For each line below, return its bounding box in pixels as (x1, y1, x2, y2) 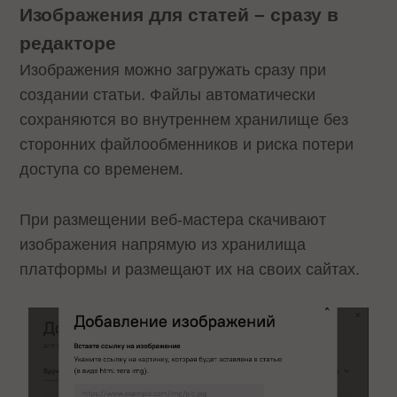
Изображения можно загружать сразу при (19, 61, 327, 80)
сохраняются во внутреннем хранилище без (19, 111, 349, 129)
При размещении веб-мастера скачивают (19, 211, 327, 230)
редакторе (19, 33, 117, 54)
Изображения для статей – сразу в (19, 4, 339, 26)
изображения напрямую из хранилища (19, 236, 307, 254)
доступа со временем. (19, 160, 184, 179)
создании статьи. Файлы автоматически (19, 86, 316, 105)
